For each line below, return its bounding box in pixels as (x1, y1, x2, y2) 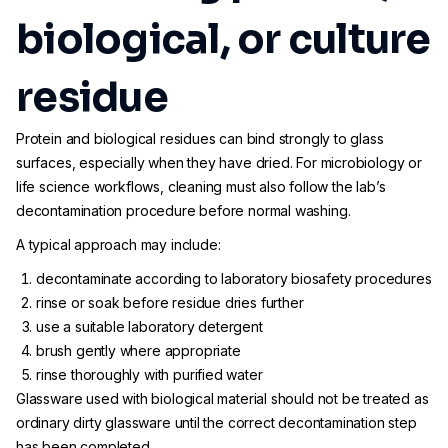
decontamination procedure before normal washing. (16, 202, 351, 219)
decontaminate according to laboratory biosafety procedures (36, 270, 432, 287)
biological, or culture (16, 14, 431, 65)
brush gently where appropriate (36, 342, 241, 359)
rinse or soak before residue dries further (36, 294, 304, 311)
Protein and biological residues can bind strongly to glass (16, 130, 384, 147)
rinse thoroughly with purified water (36, 366, 263, 383)
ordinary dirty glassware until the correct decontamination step (16, 414, 417, 431)
